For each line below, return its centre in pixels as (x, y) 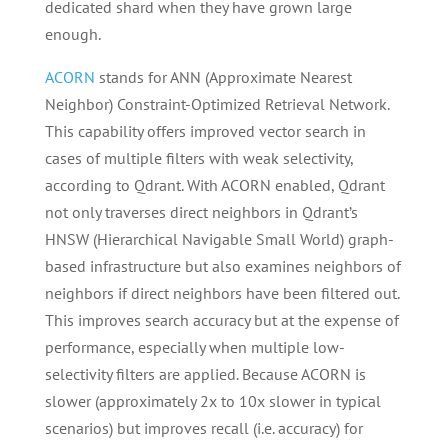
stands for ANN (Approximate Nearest (223, 77)
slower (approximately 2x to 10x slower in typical (212, 401)
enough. (72, 34)
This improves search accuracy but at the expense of (221, 320)
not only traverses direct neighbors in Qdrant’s (201, 212)
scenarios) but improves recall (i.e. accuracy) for (203, 428)
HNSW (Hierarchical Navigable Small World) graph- (219, 239)
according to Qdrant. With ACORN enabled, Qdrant (214, 185)
